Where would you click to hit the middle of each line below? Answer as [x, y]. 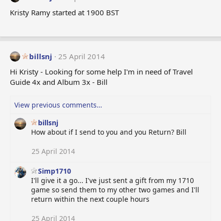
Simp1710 [55, 171]
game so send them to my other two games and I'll [115, 190]
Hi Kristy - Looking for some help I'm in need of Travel [101, 72]
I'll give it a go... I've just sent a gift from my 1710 [112, 181]
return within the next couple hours [90, 199]
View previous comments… [58, 105]
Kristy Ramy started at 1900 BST [64, 13]
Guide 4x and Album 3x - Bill [59, 82]
